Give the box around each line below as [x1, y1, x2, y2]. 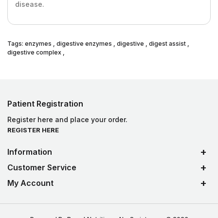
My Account [7, 178, 54, 188]
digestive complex [7, 49, 61, 56]
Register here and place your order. [7, 115, 127, 124]
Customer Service [7, 163, 76, 172]
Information [7, 147, 52, 157]
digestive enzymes [56, 40, 112, 47]
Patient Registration [7, 99, 83, 109]
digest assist [149, 40, 186, 47]
